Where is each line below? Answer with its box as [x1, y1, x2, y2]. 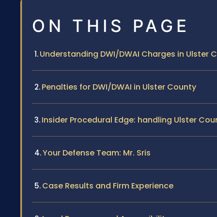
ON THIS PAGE [32, 15, 190, 36]
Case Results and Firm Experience [42, 180, 173, 192]
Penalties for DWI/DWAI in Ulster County [42, 81, 196, 93]
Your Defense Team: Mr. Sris [43, 147, 151, 159]
